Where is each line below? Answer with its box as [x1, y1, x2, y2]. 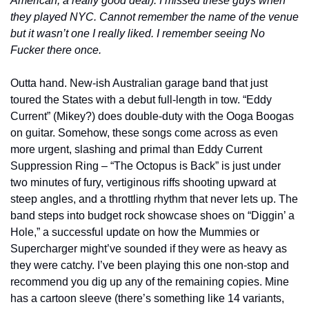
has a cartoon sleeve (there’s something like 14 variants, [10, 292, 284, 304]
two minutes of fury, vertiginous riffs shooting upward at [10, 176, 276, 188]
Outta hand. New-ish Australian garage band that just [10, 77, 268, 89]
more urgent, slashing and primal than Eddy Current [10, 143, 262, 155]
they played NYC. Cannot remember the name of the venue [10, 10, 299, 23]
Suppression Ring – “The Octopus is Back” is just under [10, 159, 281, 172]
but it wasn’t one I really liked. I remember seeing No [10, 27, 265, 39]
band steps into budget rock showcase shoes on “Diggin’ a [10, 209, 295, 221]
